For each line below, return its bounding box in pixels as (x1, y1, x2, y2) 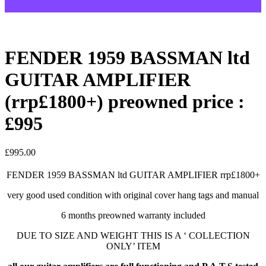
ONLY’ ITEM (106, 241, 160, 252)
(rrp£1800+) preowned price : (5, 90, 245, 112)
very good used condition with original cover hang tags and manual (7, 190, 259, 201)
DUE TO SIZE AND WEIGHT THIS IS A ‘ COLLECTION (16, 230, 250, 241)
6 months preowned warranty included (61, 210, 205, 221)
